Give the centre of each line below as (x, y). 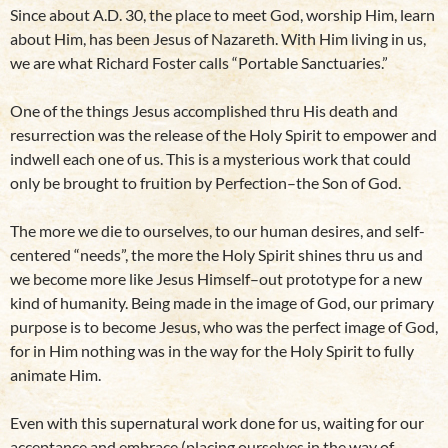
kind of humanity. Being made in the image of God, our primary (222, 303)
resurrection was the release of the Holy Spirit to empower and (223, 135)
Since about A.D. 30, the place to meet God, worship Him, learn (222, 15)
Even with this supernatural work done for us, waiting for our (217, 423)
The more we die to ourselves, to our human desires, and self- (217, 231)
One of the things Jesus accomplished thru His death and (204, 111)
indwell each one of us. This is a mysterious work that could (210, 159)
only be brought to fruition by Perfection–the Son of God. (205, 183)
